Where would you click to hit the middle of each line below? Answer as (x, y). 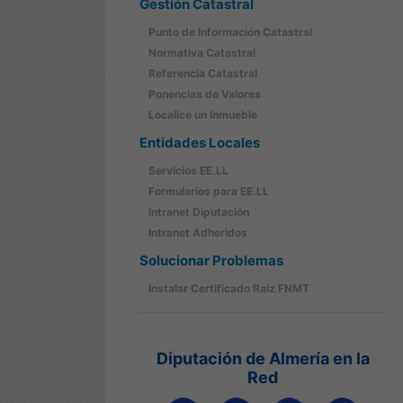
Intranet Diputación (199, 212)
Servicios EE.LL (188, 171)
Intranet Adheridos (198, 233)
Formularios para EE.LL (209, 192)
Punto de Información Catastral (230, 32)
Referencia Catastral (203, 74)
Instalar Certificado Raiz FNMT (229, 289)
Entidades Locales (200, 143)
